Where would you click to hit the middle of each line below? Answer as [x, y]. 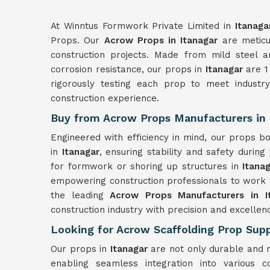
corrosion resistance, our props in [128, 69]
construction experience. [105, 98]
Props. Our [77, 40]
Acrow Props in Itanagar [161, 40]
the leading [80, 195]
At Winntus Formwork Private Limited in [143, 26]
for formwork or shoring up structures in [147, 166]
